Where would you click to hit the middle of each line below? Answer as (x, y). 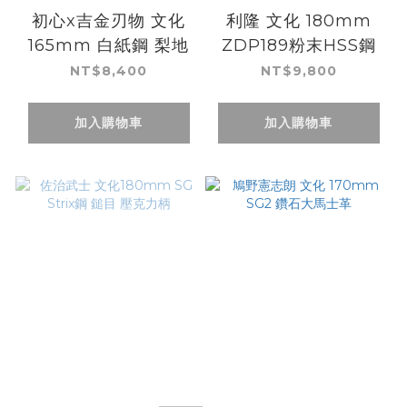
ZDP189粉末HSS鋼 (298, 46)
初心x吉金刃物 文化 (109, 21)
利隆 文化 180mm (298, 21)
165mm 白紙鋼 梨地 (109, 46)
